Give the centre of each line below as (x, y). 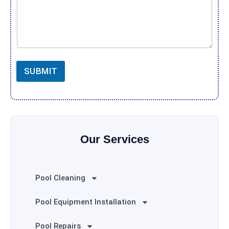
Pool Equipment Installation (86, 202)
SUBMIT (41, 71)
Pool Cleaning (60, 178)
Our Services (114, 139)
